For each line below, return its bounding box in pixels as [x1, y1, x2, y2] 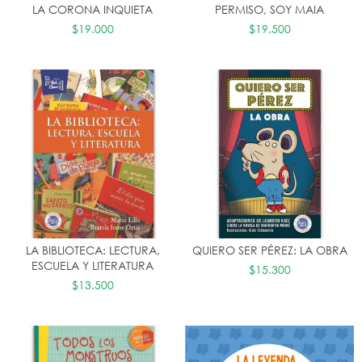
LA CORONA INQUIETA [32, 2, 153, 17]
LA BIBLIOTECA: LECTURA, [25, 242, 160, 258]
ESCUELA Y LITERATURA [32, 258, 154, 273]
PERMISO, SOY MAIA [215, 2, 324, 17]
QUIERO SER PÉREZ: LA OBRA [192, 242, 347, 258]
